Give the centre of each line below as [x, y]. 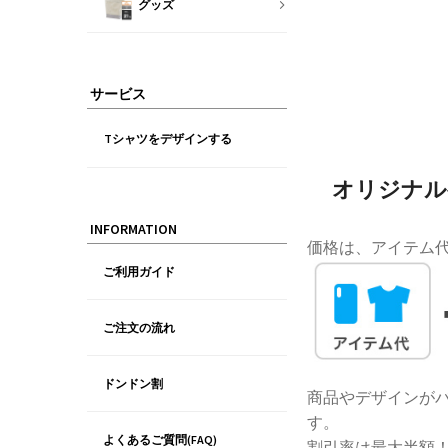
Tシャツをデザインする [168, 138]
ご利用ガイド [139, 271]
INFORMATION [133, 229]
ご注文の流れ [139, 327]
